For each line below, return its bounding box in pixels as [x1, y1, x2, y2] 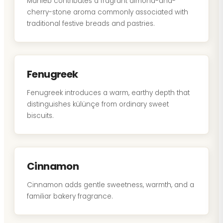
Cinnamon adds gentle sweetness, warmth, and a [27, 180, 194, 190]
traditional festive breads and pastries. [27, 19, 155, 28]
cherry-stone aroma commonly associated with [27, 7, 188, 17]
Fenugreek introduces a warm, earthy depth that [27, 88, 190, 98]
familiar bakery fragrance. [27, 192, 113, 201]
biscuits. [27, 111, 54, 120]
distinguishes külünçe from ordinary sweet [27, 100, 169, 109]
